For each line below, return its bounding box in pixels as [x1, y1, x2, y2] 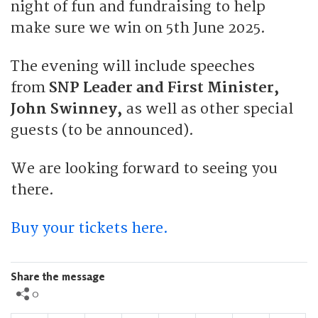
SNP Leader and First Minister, [49, 79, 279, 97]
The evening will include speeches [11, 57, 255, 75]
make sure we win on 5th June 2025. [11, 19, 265, 37]
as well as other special [126, 100, 293, 118]
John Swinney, [11, 100, 126, 118]
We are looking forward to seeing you [11, 160, 278, 177]
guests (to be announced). [11, 121, 194, 139]
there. [11, 181, 54, 199]
